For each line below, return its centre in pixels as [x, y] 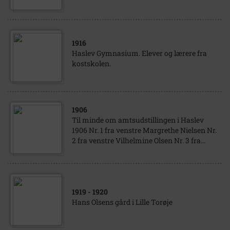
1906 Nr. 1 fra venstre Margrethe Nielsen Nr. [144, 130]
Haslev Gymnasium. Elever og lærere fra [139, 53]
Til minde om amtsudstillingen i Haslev [138, 120]
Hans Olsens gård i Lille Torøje [122, 202]
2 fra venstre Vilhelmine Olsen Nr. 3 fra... [139, 140]
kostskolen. [91, 63]
